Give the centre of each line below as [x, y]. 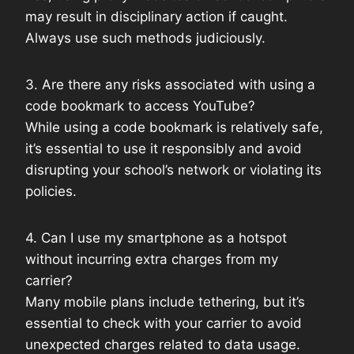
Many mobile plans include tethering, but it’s [165, 302]
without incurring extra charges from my [152, 260]
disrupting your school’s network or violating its [173, 170]
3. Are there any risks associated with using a [170, 85]
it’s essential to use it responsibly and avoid [164, 149]
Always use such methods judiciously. [145, 38]
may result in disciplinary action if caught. [156, 17]
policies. [51, 192]
